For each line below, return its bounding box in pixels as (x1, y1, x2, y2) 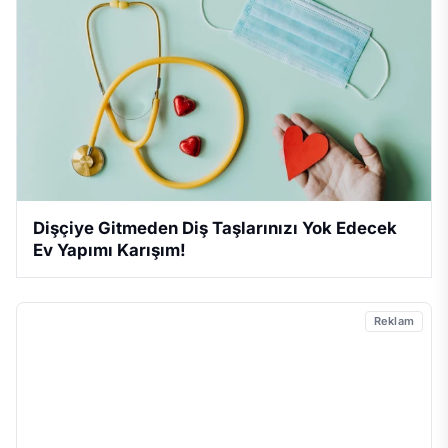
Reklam (373, 314, 414, 329)
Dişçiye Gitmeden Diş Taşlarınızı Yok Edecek (33, 218, 397, 239)
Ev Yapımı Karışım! (33, 240, 186, 261)
